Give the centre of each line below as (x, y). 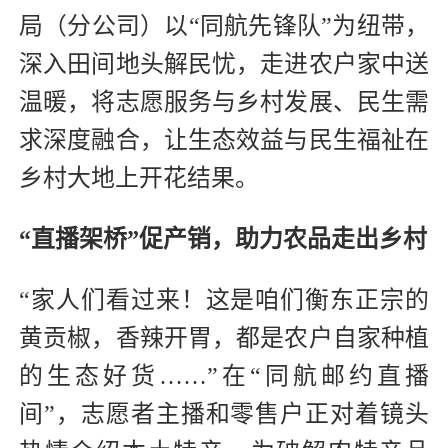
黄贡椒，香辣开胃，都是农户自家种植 (224, 337)
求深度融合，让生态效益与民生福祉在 (224, 139)
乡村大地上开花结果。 (139, 177)
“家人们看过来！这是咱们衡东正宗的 (224, 299)
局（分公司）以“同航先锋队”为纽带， (224, 25)
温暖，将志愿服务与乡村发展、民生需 (224, 101)
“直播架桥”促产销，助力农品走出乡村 (223, 238)
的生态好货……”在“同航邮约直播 (224, 375)
